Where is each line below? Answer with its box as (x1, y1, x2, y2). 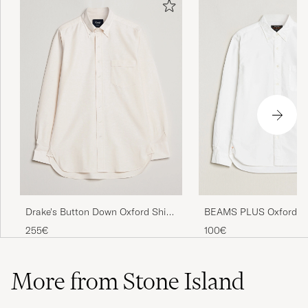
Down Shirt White (204, 219, 281, 232)
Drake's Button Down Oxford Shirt (25, 206, 173, 219)
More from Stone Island (11, 267, 245, 296)
